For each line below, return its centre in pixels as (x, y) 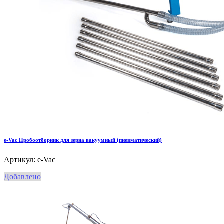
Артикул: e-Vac (30, 159)
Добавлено (22, 176)
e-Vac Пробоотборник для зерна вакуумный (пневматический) (83, 140)
